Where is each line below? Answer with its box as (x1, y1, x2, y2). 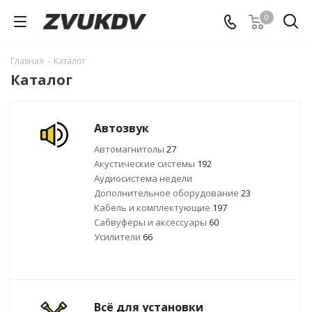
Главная (10, 55, 44, 67)
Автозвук (94, 120, 149, 136)
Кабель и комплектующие (94, 201, 212, 214)
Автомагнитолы (94, 143, 166, 155)
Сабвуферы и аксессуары (94, 216, 209, 228)
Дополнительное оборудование (94, 187, 241, 199)
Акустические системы (94, 157, 197, 170)
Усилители (94, 231, 143, 243)
